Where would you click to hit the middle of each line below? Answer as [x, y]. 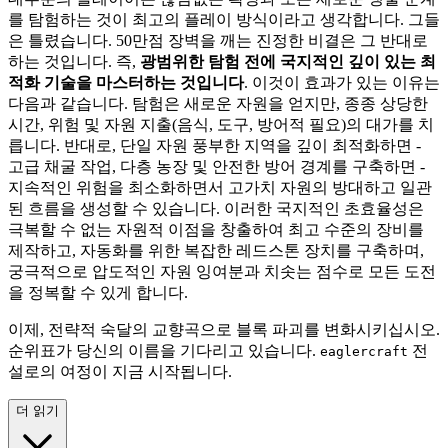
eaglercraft [364, 351]
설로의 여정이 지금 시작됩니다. [120, 371]
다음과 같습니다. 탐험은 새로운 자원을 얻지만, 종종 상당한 [218, 103]
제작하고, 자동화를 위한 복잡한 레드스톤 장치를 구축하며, [216, 250]
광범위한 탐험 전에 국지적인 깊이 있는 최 [288, 61]
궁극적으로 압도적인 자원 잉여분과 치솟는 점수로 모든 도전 [222, 271]
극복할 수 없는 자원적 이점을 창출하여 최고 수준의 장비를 [216, 229]
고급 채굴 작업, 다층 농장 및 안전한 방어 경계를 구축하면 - [216, 166]
